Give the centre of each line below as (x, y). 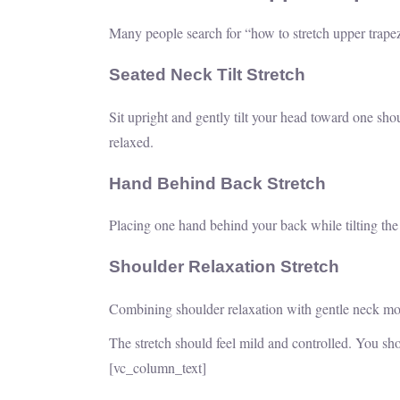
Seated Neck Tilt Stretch (207, 75)
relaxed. (131, 141)
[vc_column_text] (158, 367)
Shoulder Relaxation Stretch (224, 266)
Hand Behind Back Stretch (217, 183)
